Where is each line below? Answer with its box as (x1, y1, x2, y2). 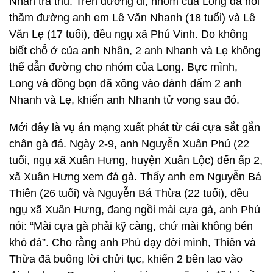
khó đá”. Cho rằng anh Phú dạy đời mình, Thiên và (9, 236, 256, 249)
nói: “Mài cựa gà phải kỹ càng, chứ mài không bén (9, 220, 253, 232)
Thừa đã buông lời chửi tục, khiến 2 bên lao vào (9, 253, 243, 265)
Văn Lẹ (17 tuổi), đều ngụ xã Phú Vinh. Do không (9, 28, 248, 40)
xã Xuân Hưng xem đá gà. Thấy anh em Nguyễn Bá (9, 171, 261, 183)
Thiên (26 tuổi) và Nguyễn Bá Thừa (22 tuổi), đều (9, 187, 249, 199)
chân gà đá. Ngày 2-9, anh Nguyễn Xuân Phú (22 (9, 138, 249, 150)
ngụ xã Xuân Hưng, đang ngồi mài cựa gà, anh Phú (9, 204, 260, 216)
